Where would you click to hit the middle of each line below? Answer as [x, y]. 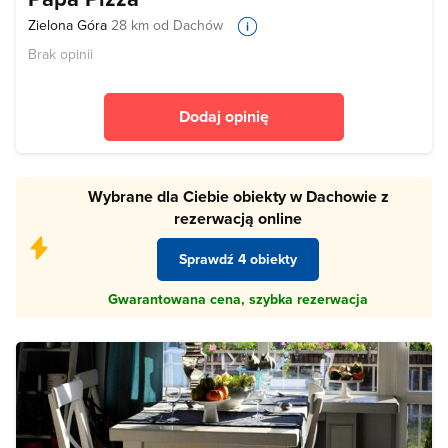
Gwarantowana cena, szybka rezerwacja [238, 298]
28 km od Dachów [167, 25]
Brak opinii [60, 54]
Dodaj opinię [224, 117]
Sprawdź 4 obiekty [238, 259]
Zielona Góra [69, 25]
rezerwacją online [238, 219]
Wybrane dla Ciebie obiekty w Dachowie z [238, 197]
